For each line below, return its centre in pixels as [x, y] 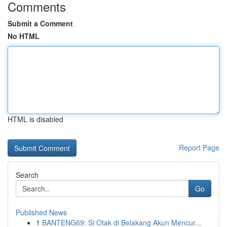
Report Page [199, 147]
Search [27, 175]
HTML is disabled [35, 119]
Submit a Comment [40, 23]
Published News [41, 212]
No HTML [24, 36]
